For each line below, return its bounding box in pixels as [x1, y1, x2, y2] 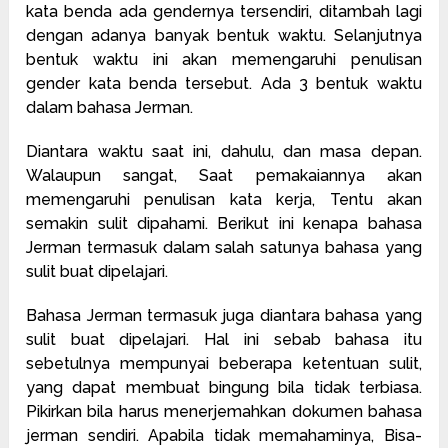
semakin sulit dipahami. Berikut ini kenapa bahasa [26, 213, 422, 233]
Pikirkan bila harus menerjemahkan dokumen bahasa [26, 401, 422, 421]
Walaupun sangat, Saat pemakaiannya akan [26, 165, 422, 185]
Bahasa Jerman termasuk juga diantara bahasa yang [26, 305, 422, 325]
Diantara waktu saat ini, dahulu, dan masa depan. [26, 141, 422, 161]
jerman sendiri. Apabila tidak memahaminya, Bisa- [26, 425, 422, 445]
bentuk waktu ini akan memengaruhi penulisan [26, 49, 422, 69]
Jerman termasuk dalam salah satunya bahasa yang [26, 237, 422, 257]
